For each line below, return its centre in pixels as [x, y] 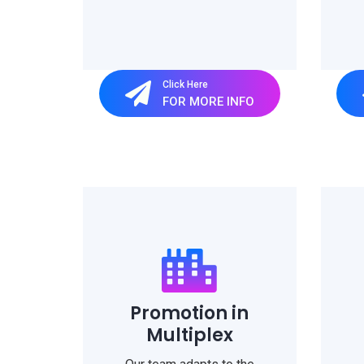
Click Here [185, 84]
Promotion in [190, 313]
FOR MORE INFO [208, 101]
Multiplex [189, 335]
